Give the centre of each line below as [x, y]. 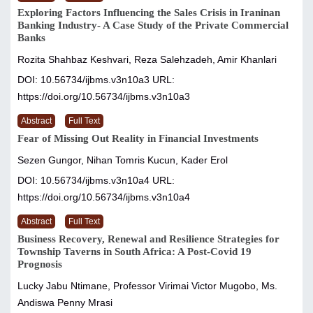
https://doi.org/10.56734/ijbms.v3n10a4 [104, 197]
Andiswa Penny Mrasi [65, 303]
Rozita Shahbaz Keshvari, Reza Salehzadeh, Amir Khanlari [147, 60]
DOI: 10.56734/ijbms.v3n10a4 [85, 181]
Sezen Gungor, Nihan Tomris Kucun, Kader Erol [123, 160]
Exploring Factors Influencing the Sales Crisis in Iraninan [149, 13]
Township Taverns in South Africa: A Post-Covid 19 [134, 252]
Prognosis [40, 264]
